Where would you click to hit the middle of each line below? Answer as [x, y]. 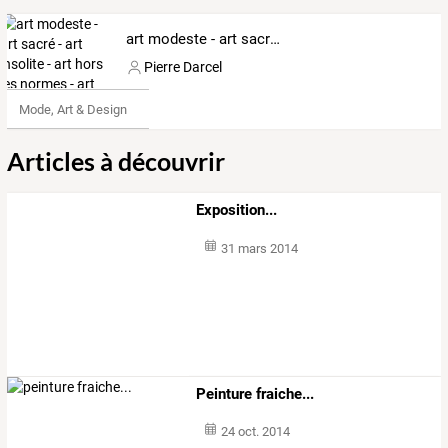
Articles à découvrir [116, 161]
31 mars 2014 [259, 249]
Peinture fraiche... [255, 393]
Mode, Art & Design [72, 109]
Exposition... [237, 210]
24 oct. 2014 [255, 432]
